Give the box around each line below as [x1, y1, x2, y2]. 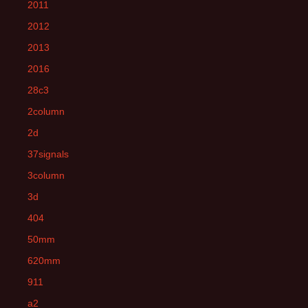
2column [27, 106, 65, 117]
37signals [27, 148, 69, 159]
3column [27, 170, 65, 181]
